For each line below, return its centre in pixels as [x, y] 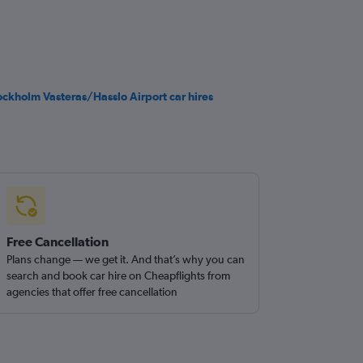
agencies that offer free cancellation [92, 292]
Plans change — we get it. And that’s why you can [126, 259]
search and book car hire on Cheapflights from [119, 275]
